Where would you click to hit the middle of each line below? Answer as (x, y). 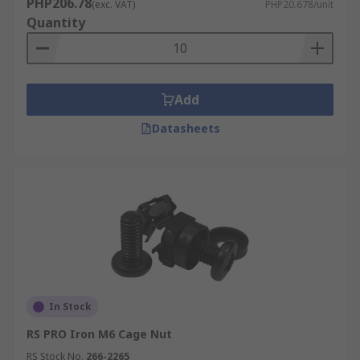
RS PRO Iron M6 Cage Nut (99, 334)
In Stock (70, 307)
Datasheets (186, 128)
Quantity (56, 22)
